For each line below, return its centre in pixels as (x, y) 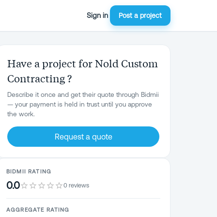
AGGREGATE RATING (38, 209)
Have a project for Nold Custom (83, 63)
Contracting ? (39, 78)
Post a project (140, 15)
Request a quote (83, 137)
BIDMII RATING (29, 171)
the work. (21, 114)
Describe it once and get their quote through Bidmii (83, 94)
